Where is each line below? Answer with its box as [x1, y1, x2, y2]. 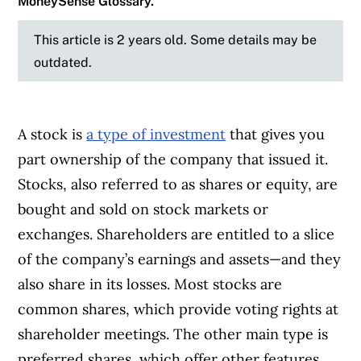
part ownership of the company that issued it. [18, 150, 329, 169]
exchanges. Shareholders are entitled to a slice [18, 225, 335, 244]
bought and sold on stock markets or [18, 200, 269, 219]
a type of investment [86, 125, 226, 144]
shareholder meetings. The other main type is [18, 325, 329, 344]
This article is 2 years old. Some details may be [34, 31, 317, 48]
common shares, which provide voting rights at [18, 300, 339, 319]
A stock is [18, 125, 87, 144]
